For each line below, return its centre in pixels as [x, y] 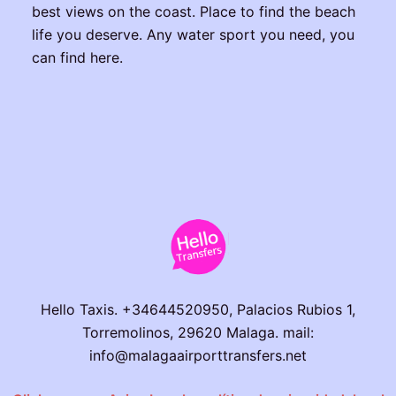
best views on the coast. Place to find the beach [193, 12]
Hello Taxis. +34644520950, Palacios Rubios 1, [198, 310]
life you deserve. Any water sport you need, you [193, 35]
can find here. [77, 58]
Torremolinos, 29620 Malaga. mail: [198, 333]
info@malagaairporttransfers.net [198, 356]
